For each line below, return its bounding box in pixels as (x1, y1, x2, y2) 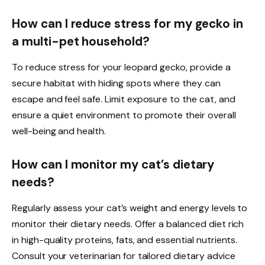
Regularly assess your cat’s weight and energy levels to (12, 202, 248, 215)
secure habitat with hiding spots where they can (12, 77, 221, 90)
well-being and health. (12, 125, 106, 138)
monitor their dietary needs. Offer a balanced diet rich (12, 218, 244, 231)
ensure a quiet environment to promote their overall (12, 109, 236, 122)
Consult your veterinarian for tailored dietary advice (12, 250, 235, 263)
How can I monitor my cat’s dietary (12, 157, 215, 173)
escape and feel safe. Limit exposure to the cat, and (12, 93, 235, 106)
